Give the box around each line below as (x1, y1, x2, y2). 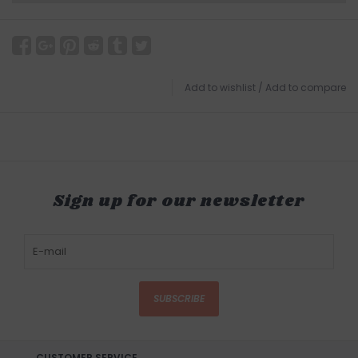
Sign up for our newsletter (53, 189, 305, 214)
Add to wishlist (185, 81, 256, 95)
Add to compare (265, 81, 346, 95)
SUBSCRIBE (153, 292, 205, 306)
